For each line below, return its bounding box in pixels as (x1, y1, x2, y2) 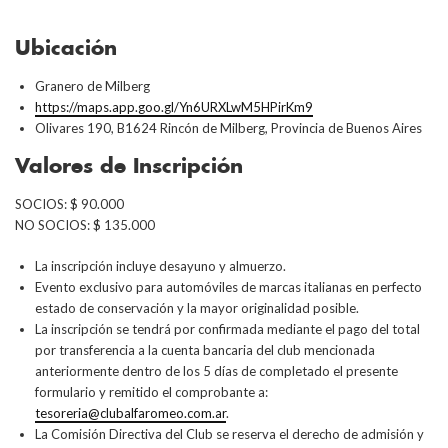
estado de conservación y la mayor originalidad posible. (35, 300, 359, 316)
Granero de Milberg (35, 78, 150, 94)
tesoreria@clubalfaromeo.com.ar (35, 405, 226, 421)
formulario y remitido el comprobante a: (35, 384, 268, 400)
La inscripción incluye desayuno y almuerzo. (35, 258, 286, 274)
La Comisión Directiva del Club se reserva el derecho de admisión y (35, 426, 424, 442)
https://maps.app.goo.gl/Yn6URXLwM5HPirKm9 (35, 99, 313, 115)
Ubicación (15, 34, 117, 60)
